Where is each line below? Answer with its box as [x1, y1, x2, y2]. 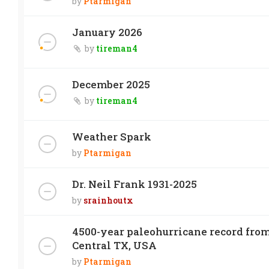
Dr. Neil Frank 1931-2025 [72, 177, 197, 191]
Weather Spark [72, 129, 151, 144]
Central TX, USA [72, 238, 157, 252]
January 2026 [72, 25, 142, 39]
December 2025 [72, 77, 150, 91]
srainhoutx [83, 194, 133, 206]
